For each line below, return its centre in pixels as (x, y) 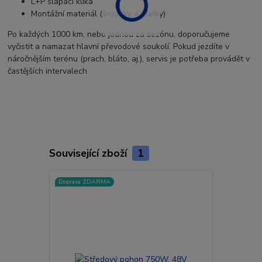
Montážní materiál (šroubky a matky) (99, 13)
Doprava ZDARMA (84, 181)
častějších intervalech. (49, 71)
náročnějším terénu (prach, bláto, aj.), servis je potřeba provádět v (129, 58)
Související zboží (89, 153)
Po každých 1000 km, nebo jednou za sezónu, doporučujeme (119, 34)
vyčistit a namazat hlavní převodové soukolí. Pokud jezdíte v (119, 46)
